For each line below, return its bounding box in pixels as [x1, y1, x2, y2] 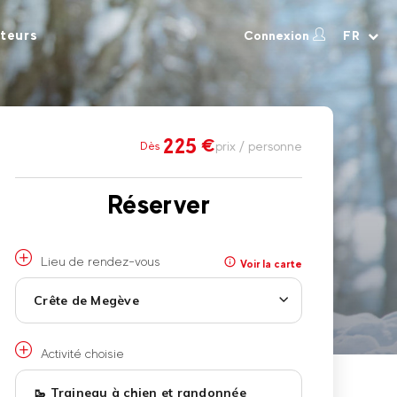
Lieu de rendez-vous [41, 253, 160, 269]
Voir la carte [237, 258, 302, 270]
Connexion [243, 27, 309, 43]
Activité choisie [41, 346, 124, 361]
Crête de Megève [34, 292, 139, 308]
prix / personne [215, 138, 302, 153]
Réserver [107, 189, 210, 220]
